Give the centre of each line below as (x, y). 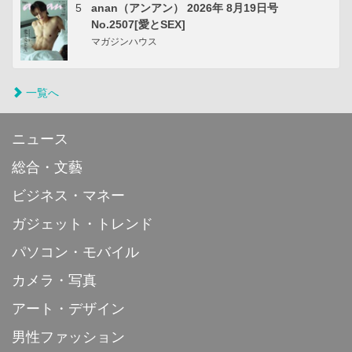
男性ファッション (68, 337)
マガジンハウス (124, 42)
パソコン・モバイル (75, 253)
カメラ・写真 (54, 281)
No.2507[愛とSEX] (138, 25)
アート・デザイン (68, 309)
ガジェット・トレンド (82, 224)
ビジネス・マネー (68, 196)
